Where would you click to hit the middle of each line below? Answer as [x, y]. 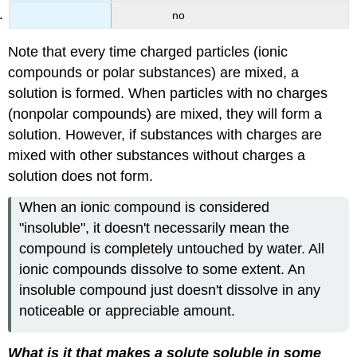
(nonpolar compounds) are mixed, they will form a [165, 114]
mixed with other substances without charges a [157, 156]
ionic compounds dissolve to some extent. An [163, 270]
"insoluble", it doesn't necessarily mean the [155, 228]
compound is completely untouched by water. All [172, 249]
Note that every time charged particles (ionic [148, 52]
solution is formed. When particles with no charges [168, 94]
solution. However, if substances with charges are [165, 135]
